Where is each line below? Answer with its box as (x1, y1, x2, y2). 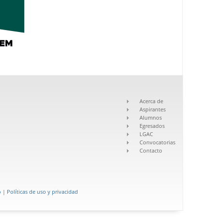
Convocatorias (139, 138, 175, 146)
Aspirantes (139, 105, 166, 113)
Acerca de (139, 97, 163, 105)
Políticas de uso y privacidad (7, 187, 78, 195)
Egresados (139, 122, 165, 129)
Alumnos (139, 113, 162, 121)
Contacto (139, 146, 162, 154)
